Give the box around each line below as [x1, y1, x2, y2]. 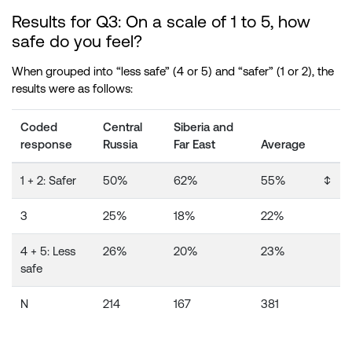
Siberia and [174, 120, 234, 134]
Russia [103, 137, 138, 152]
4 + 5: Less [20, 244, 76, 258]
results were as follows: [12, 82, 133, 96]
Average [261, 137, 306, 152]
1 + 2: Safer [20, 174, 77, 188]
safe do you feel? [12, 31, 142, 52]
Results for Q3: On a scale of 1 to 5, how [12, 12, 310, 32]
